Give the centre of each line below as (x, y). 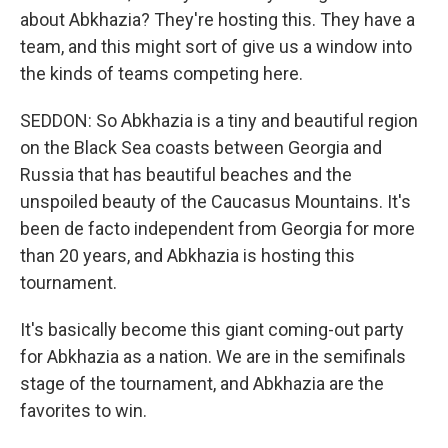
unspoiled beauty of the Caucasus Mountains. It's (215, 201)
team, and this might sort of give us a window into (216, 46)
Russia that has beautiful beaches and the (186, 174)
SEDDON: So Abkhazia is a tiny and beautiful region (219, 120)
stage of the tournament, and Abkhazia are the (202, 383)
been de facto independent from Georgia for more (217, 228)
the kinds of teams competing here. (161, 73)
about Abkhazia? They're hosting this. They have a (217, 19)
